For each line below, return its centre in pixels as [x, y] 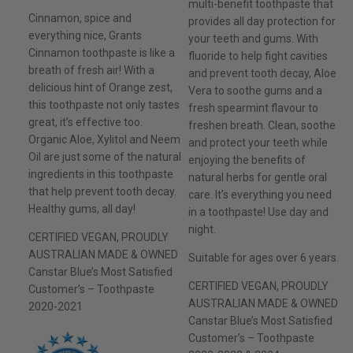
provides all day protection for [262, 22]
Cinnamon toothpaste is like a [102, 53]
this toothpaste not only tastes [104, 105]
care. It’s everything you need [260, 195]
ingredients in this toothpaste [101, 175]
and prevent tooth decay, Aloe [262, 74]
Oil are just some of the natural [105, 157]
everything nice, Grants [85, 36]
